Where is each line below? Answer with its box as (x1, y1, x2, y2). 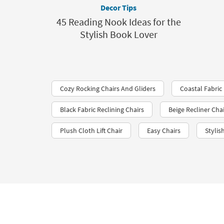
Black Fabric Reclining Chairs (60, 105, 144, 114)
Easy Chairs (147, 126, 180, 135)
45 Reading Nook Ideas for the (56, 15, 181, 28)
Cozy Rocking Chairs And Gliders (60, 84, 155, 93)
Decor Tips (100, 2, 136, 12)
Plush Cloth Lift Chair (60, 126, 122, 135)
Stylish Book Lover (79, 28, 157, 40)
